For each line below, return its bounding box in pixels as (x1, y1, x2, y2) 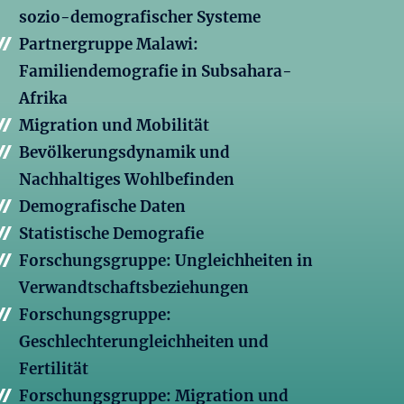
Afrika (19, 88, 68, 109)
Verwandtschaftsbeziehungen (19, 278, 249, 298)
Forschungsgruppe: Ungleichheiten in (19, 251, 313, 271)
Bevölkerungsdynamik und (19, 142, 230, 163)
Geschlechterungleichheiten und (19, 332, 269, 353)
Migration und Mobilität (19, 115, 209, 136)
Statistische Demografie (19, 224, 204, 244)
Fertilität (19, 359, 88, 380)
